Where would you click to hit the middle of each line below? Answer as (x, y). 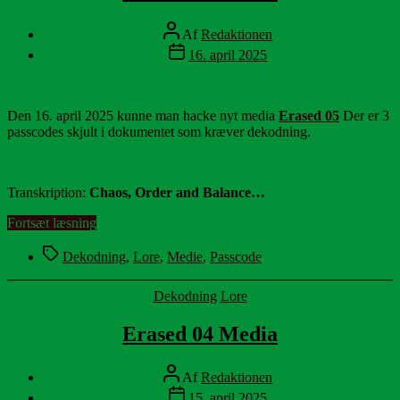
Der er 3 (364, 116)
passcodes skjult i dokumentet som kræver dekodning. (159, 132)
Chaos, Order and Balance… (177, 193)
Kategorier (229, 296)
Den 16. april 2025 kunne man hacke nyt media (143, 116)
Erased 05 (309, 116)
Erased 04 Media (200, 334)
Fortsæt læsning (52, 223)
